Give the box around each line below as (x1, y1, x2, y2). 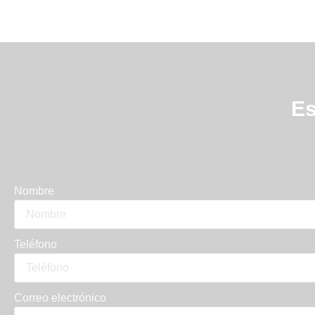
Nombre (14, 185, 54, 198)
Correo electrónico (14, 292, 106, 304)
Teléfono (14, 238, 57, 251)
